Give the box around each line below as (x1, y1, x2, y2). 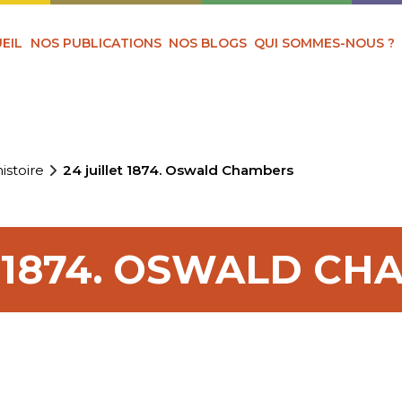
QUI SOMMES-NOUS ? (254, 34, 396, 51)
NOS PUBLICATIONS (30, 34, 162, 51)
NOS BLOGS (169, 34, 248, 51)
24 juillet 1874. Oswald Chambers (63, 162, 294, 179)
